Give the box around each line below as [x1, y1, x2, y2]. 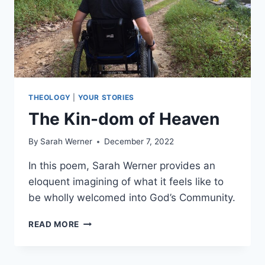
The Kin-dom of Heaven [28, 108, 219, 129]
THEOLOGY [28, 92, 71, 102]
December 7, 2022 [104, 137, 174, 147]
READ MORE [28, 219, 80, 230]
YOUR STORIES [77, 92, 134, 102]
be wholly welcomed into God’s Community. [28, 192, 235, 204]
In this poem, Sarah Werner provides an [28, 160, 215, 172]
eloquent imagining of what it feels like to [28, 176, 224, 188]
